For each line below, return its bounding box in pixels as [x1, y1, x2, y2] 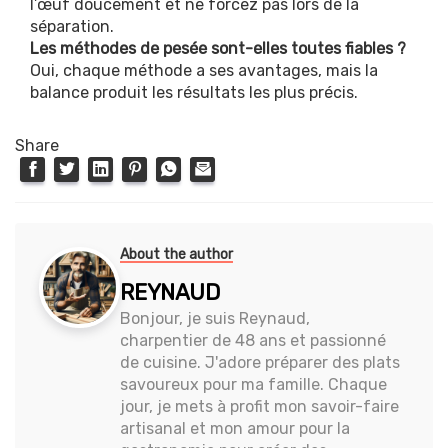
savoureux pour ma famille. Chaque [120, 374, 388, 394]
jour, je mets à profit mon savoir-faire [120, 396, 400, 416]
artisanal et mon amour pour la [120, 418, 351, 438]
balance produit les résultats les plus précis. [30, 82, 358, 102]
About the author [120, 245, 234, 263]
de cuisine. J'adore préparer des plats [120, 352, 401, 372]
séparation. [30, 16, 114, 36]
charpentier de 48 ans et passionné [120, 330, 387, 350]
